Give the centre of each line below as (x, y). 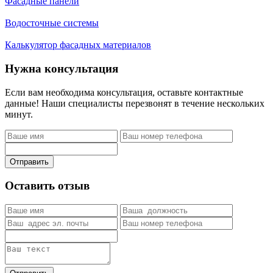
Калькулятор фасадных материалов (78, 45)
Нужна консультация (62, 68)
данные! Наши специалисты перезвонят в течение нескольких (135, 103)
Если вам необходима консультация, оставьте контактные (124, 92)
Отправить (29, 161)
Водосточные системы (52, 23)
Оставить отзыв (47, 186)
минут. (19, 114)
